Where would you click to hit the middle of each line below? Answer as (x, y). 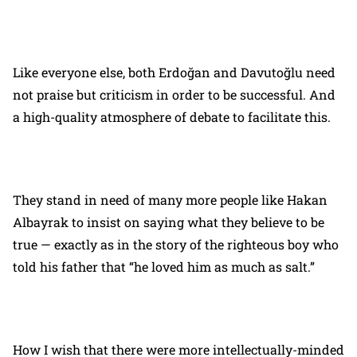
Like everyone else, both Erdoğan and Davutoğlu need (174, 72)
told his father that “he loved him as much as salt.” (164, 267)
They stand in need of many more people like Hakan (170, 200)
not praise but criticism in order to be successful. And (174, 94)
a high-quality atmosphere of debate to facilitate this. (172, 117)
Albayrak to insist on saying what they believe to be (169, 222)
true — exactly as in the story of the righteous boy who (176, 244)
